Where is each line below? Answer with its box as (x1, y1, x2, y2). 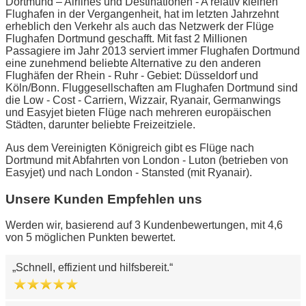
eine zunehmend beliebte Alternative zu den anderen (5, 57, 261, 69)
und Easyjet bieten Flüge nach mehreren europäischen (5, 106, 271, 118)
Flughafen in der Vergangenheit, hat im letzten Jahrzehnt (5, 8, 279, 20)
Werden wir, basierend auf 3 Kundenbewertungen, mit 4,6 (5, 219, 283, 232)
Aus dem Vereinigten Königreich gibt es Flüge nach (5, 141, 254, 154)
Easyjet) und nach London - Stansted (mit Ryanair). (5, 166, 252, 178)
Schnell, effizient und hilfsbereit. (16, 262, 169, 274)
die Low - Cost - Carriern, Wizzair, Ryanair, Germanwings (5, 94, 281, 106)
